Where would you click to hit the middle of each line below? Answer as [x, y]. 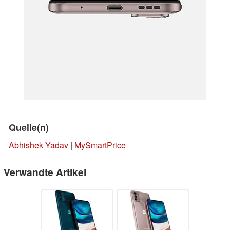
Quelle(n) [29, 127]
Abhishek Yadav [39, 145]
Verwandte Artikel [45, 172]
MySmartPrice [100, 145]
